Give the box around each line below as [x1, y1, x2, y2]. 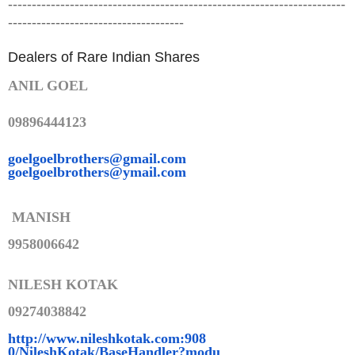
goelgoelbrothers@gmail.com [8, 150, 186, 166]
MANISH [8, 209, 71, 226]
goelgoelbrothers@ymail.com [8, 163, 186, 180]
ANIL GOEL [8, 77, 88, 94]
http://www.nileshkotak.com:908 [8, 330, 206, 347]
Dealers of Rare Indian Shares [8, 48, 200, 65]
